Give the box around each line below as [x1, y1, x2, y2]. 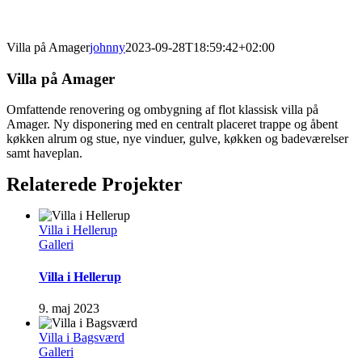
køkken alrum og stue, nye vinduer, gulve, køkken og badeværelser [6, 132, 348, 146]
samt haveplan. [6, 146, 82, 161]
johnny [90, 40, 125, 54]
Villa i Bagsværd [39, 330, 124, 344]
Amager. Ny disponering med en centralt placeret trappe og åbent [6, 117, 338, 132]
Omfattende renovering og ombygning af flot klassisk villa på [6, 103, 318, 117]
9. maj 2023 [39, 301, 99, 315]
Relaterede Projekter [6, 174, 183, 196]
